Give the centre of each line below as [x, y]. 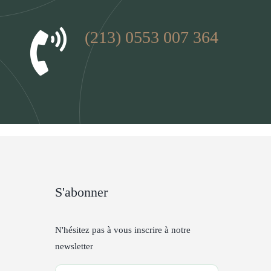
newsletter [74, 247]
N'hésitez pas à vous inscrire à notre [123, 230]
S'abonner [81, 192]
